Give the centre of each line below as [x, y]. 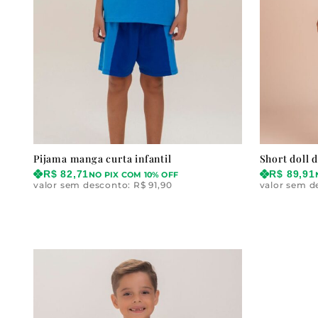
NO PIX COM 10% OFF [134, 175]
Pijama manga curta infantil [103, 159]
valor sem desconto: [84, 185]
